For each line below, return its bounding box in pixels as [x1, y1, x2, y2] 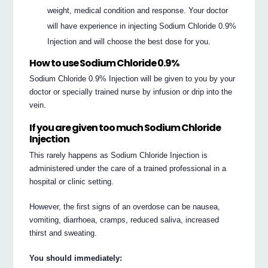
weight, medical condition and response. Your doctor [47, 6, 229, 16]
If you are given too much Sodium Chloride [29, 121, 221, 135]
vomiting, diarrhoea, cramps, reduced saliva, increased [29, 215, 220, 224]
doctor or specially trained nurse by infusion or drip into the [29, 87, 233, 97]
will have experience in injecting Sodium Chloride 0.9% [47, 22, 237, 31]
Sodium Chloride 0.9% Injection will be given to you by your [29, 74, 236, 84]
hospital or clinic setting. [29, 176, 114, 186]
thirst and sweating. [29, 228, 98, 237]
